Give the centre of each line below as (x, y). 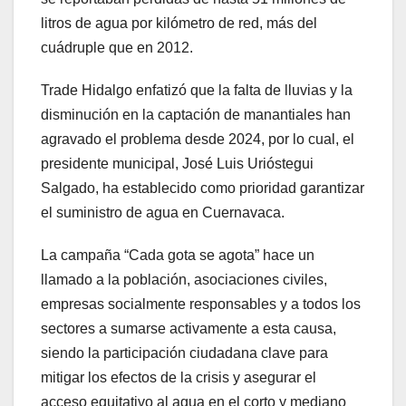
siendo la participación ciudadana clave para (184, 353)
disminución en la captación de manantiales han (196, 115)
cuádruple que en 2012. (117, 48)
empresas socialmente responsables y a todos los (201, 304)
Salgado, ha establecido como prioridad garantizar (203, 188)
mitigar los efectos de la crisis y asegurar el (179, 378)
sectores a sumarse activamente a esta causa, (188, 329)
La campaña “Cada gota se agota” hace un (178, 256)
